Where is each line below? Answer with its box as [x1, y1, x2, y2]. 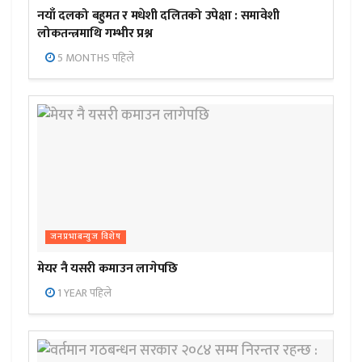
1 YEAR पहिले [55, 283, 112, 302]
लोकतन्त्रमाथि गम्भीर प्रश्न [37, 22, 153, 44]
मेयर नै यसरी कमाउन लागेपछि [37, 257, 178, 280]
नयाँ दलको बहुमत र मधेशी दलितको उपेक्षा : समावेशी [37, 4, 280, 27]
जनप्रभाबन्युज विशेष [50, 229, 121, 244]
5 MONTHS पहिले [55, 48, 134, 67]
